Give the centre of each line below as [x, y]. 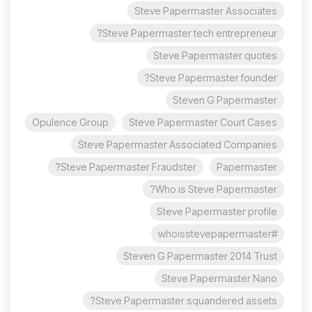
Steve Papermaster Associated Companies [178, 145]
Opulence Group [70, 123]
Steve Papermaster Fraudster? [128, 167]
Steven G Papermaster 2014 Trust [200, 256]
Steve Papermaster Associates [206, 11]
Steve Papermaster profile [217, 212]
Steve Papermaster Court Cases [203, 123]
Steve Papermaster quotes [215, 56]
